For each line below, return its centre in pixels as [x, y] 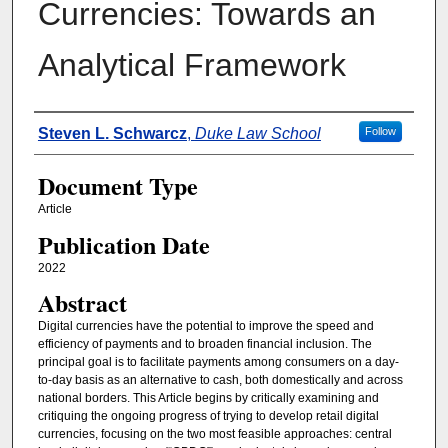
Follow [380, 131]
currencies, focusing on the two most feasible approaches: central [214, 433]
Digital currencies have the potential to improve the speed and [205, 325]
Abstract [82, 302]
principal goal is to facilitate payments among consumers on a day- [218, 361]
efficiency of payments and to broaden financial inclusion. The [204, 343]
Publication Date [123, 244]
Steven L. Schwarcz [112, 134]
